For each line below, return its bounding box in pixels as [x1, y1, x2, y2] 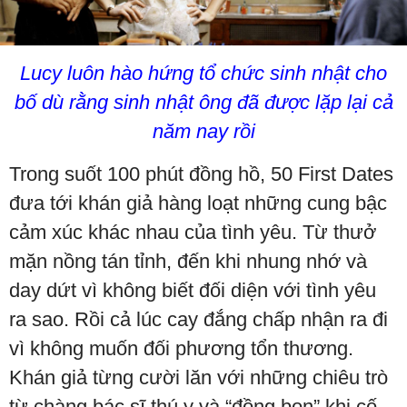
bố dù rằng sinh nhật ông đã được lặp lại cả [14, 90, 393, 114]
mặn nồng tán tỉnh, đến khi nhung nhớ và [9, 249, 367, 273]
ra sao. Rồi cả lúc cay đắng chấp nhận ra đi [9, 307, 388, 331]
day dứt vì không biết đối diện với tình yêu [9, 278, 376, 302]
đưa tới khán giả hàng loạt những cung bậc [9, 191, 387, 214]
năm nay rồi [152, 119, 255, 143]
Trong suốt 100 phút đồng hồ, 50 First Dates [9, 162, 393, 185]
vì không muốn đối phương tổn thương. [9, 336, 353, 360]
